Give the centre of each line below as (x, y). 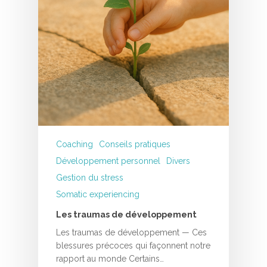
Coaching (74, 144)
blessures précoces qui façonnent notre (133, 245)
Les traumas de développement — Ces (131, 232)
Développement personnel (108, 161)
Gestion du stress (90, 177)
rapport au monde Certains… (110, 258)
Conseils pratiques (135, 144)
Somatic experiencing (98, 194)
